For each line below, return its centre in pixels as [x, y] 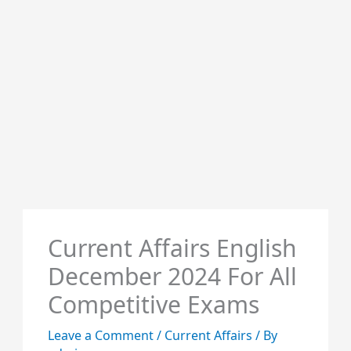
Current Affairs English [172, 248]
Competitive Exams [153, 304]
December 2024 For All [172, 276]
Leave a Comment [100, 335]
